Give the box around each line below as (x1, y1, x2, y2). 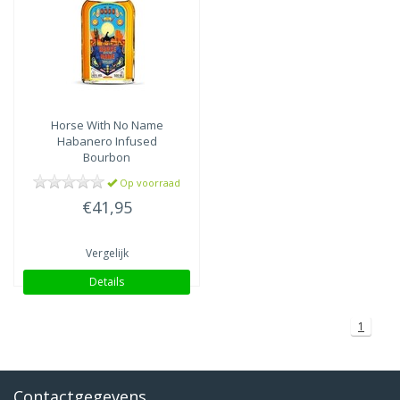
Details (89, 274, 124, 289)
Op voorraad (117, 176, 180, 189)
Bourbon (83, 149, 130, 165)
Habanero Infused (56, 133, 157, 149)
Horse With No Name (50, 117, 163, 133)
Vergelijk (85, 246, 129, 261)
